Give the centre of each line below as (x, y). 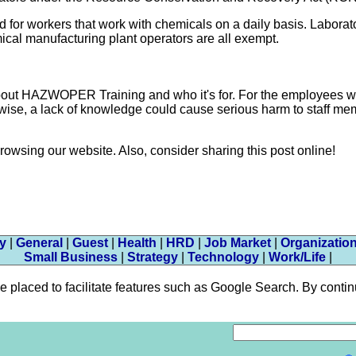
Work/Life (297, 257)
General (39, 242)
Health (137, 242)
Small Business (71, 257)
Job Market (238, 242)
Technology (223, 257)
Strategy (153, 257)
